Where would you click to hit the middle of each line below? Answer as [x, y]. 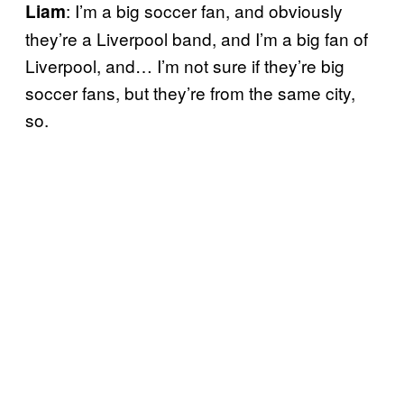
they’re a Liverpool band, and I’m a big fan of [197, 38]
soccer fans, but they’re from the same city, [190, 92]
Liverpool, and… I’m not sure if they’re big [185, 65]
